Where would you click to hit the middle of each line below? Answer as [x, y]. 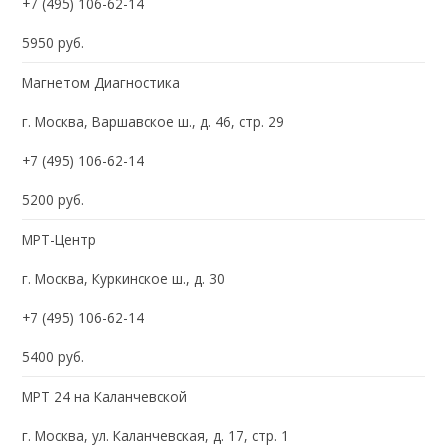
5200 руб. [53, 199]
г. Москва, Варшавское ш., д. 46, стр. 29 [153, 121]
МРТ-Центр [59, 239]
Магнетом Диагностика [101, 82]
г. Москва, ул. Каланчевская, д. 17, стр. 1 [156, 435]
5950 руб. [53, 42]
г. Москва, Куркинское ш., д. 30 [124, 278]
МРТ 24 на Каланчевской [105, 396]
